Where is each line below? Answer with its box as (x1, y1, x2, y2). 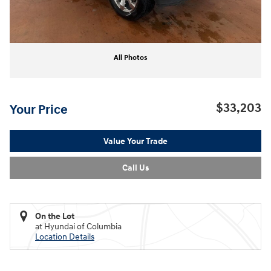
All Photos (114, 53, 148, 62)
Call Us (122, 162, 149, 173)
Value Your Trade (103, 135, 168, 146)
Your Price (10, 102, 68, 118)
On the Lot (35, 211, 74, 221)
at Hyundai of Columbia (35, 221, 122, 232)
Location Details (35, 231, 94, 242)
